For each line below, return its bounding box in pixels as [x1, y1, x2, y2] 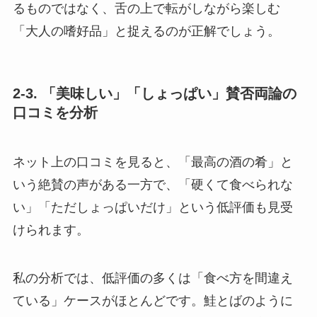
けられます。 [12, 222, 89, 237]
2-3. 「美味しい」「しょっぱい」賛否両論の [12, 86, 296, 102]
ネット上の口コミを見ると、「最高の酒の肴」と [12, 154, 293, 169]
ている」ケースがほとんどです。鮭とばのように [12, 293, 293, 308]
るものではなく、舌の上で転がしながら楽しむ [12, 1, 280, 16]
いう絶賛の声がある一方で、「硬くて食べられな [12, 177, 293, 192]
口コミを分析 [12, 105, 98, 121]
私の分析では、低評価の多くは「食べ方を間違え [12, 270, 293, 285]
